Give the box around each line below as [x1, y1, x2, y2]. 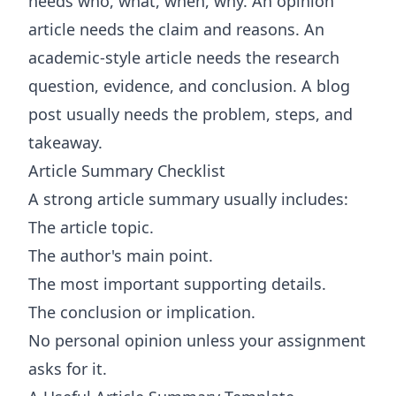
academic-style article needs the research [28, 47, 339, 68]
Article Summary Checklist [28, 160, 225, 181]
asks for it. [28, 358, 107, 379]
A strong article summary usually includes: [28, 188, 348, 209]
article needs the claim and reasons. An [28, 19, 324, 40]
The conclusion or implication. [28, 301, 255, 323]
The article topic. [28, 217, 154, 238]
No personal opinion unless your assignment [28, 330, 366, 351]
